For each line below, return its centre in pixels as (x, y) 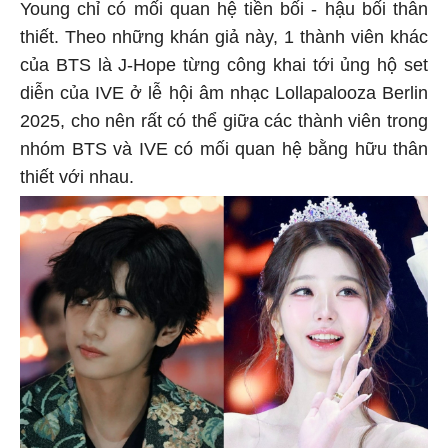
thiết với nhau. (77, 180)
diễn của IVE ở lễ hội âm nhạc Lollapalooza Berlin (224, 96)
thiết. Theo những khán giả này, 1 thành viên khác (224, 40)
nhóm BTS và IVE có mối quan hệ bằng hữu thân (224, 152)
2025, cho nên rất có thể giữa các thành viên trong (224, 124)
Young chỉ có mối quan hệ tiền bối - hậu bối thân (224, 12)
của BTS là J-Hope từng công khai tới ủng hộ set (224, 68)
